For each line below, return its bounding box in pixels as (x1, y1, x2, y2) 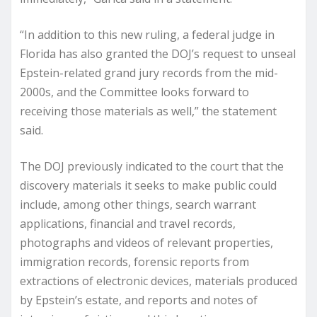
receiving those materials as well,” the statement (20, 103, 277, 119)
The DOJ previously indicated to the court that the (20, 158, 284, 174)
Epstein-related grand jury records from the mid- (20, 65, 278, 81)
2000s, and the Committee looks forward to (20, 84, 249, 100)
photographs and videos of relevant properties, (20, 235, 273, 250)
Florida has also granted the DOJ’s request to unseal (20, 46, 296, 62)
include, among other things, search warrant (20, 197, 256, 212)
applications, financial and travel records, (20, 216, 236, 231)
